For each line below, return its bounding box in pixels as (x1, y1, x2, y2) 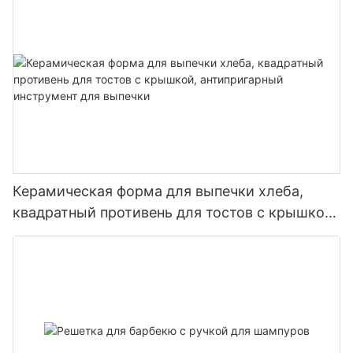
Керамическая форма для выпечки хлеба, (13, 183, 303, 200)
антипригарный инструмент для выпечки (13, 225, 298, 243)
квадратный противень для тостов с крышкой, (13, 204, 337, 221)
